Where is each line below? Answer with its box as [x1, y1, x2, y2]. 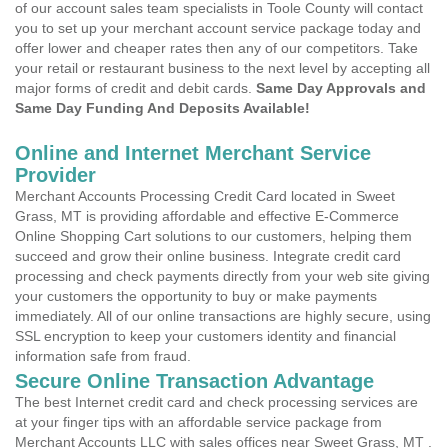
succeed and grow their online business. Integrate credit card [15, 248, 401, 264]
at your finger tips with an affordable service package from [15, 414, 382, 430]
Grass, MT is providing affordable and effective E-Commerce [15, 208, 399, 224]
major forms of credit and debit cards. [15, 80, 256, 96]
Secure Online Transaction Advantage [15, 370, 374, 392]
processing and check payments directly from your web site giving [15, 268, 430, 284]
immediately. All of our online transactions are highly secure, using [15, 308, 431, 324]
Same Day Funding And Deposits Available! [15, 100, 310, 116]
